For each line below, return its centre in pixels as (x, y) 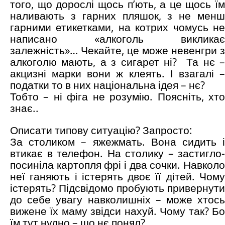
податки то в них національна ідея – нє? (107, 85)
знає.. (24, 108)
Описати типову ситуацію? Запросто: (101, 130)
